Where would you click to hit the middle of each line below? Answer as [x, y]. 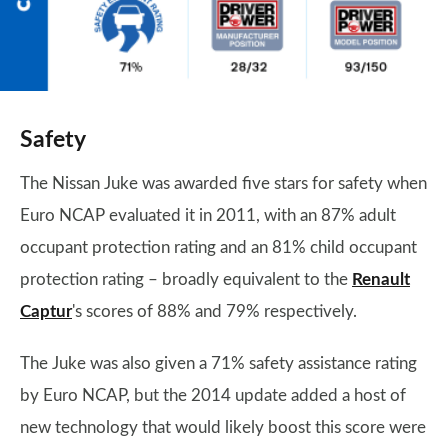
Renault [381, 279]
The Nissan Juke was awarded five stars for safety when [223, 183]
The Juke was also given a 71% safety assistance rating [218, 363]
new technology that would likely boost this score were [223, 427]
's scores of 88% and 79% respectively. [216, 311]
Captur [46, 311]
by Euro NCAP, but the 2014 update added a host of [213, 395]
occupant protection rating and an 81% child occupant [218, 247]
